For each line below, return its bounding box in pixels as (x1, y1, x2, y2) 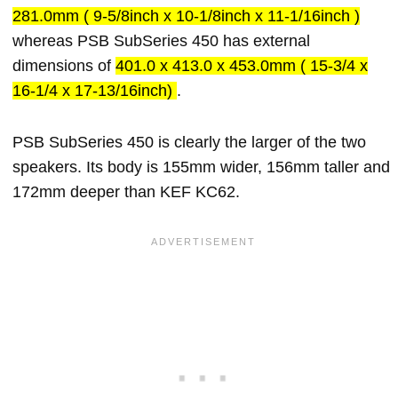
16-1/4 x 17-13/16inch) (12, 82, 177, 99)
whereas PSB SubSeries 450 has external (12, 32, 310, 50)
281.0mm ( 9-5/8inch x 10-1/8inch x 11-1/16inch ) (12, 7, 360, 25)
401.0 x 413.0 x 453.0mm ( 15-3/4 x (115, 57, 368, 75)
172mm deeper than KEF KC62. (12, 183, 240, 201)
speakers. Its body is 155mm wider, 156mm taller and (12, 158, 390, 176)
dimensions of (12, 57, 115, 75)
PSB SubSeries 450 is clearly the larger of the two (12, 133, 366, 151)
